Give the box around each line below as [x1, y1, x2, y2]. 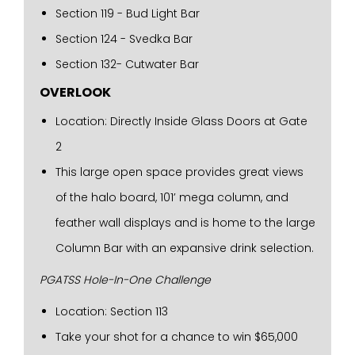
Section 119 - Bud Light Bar [55, 6, 200, 21]
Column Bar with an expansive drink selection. [55, 240, 314, 256]
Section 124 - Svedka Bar [55, 31, 193, 47]
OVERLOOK [40, 83, 111, 101]
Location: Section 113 [55, 303, 168, 319]
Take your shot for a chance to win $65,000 [55, 329, 298, 345]
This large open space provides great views [55, 164, 303, 180]
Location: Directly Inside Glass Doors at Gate [55, 113, 307, 129]
